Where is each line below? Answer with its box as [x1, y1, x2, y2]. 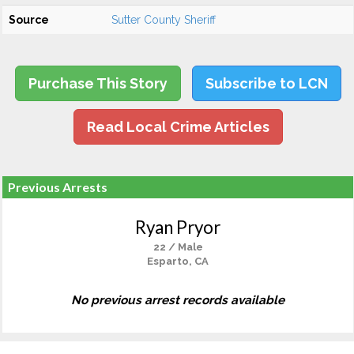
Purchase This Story [28, 75, 168, 92]
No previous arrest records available [71, 293, 284, 307]
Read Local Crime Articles [86, 119, 269, 135]
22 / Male [153, 241, 203, 253]
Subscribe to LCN [205, 75, 328, 92]
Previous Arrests [8, 179, 107, 194]
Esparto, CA [147, 255, 209, 267]
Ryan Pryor [135, 217, 220, 238]
